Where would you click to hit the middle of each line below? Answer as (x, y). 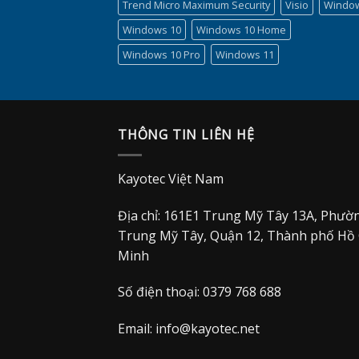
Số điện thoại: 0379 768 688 (200, 292)
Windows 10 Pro (161, 55)
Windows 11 (245, 55)
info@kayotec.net (208, 329)
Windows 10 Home (241, 30)
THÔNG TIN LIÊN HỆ (186, 135)
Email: (137, 329)
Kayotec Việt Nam (171, 178)
